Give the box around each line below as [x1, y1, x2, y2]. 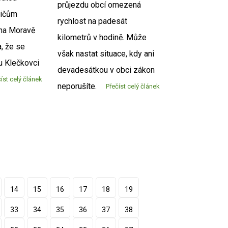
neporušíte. [58, 81, 97, 92]
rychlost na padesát [58, 16, 128, 26]
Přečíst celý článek [105, 82, 160, 91]
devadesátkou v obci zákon [58, 65, 155, 75]
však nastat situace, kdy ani [58, 49, 155, 59]
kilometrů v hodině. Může [58, 33, 147, 43]
